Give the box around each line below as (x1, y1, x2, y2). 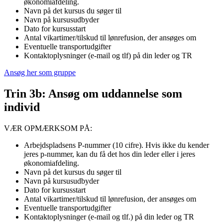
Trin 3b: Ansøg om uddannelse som (4, 87, 182, 101)
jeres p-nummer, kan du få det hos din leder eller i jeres (24, 149, 195, 158)
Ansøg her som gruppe (4, 68, 76, 77)
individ (4, 101, 40, 114)
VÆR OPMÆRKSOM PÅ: (4, 123, 92, 132)
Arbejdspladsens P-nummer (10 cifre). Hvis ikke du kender (24, 140, 209, 149)
